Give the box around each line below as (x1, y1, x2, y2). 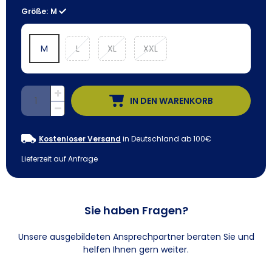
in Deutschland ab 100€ (120, 133, 211, 144)
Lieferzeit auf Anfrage (21, 154, 98, 165)
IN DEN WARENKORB (129, 94, 213, 107)
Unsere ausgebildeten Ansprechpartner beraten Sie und (18, 231, 254, 243)
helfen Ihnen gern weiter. (83, 243, 189, 256)
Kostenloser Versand (38, 133, 121, 144)
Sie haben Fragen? (84, 203, 188, 219)
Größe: (21, 6, 48, 17)
